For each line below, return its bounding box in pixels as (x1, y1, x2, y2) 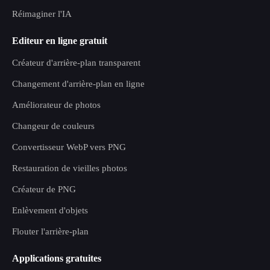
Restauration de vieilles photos (12, 163, 127, 173)
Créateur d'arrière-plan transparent (12, 58, 140, 67)
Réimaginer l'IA (12, 9, 72, 19)
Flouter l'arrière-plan (12, 227, 89, 236)
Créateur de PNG (12, 184, 76, 194)
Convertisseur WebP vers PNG (12, 142, 126, 152)
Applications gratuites (12, 253, 101, 263)
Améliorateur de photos (12, 100, 101, 110)
